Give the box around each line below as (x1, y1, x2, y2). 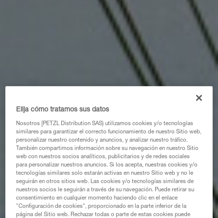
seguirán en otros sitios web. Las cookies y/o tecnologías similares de (16, 179, 194, 185)
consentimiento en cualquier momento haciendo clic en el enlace (16, 196, 178, 201)
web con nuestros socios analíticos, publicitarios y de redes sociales (16, 154, 190, 160)
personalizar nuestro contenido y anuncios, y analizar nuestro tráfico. (16, 138, 188, 144)
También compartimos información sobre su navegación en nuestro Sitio (16, 146, 199, 152)
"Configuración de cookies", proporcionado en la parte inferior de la (16, 204, 187, 210)
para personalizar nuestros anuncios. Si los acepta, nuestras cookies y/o (16, 163, 198, 168)
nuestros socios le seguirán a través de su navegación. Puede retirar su (16, 187, 195, 193)
